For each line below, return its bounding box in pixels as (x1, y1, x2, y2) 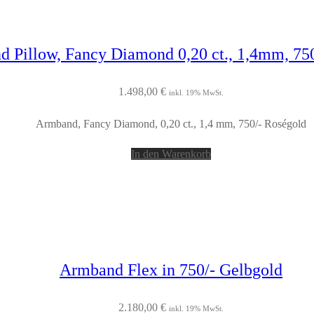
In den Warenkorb (131, 148, 211, 161)
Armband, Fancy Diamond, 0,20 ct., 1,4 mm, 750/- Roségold (36, 118, 306, 130)
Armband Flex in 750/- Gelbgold (60, 261, 282, 280)
